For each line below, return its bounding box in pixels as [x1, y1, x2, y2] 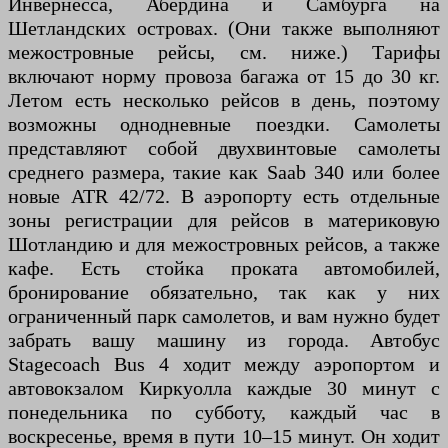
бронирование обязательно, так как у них [8, 281, 440, 304]
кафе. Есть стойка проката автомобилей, [8, 257, 440, 280]
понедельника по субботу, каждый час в [8, 401, 440, 424]
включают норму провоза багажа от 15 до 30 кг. [8, 65, 440, 88]
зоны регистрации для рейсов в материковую [8, 209, 440, 232]
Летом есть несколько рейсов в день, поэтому [8, 89, 440, 112]
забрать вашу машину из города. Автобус [8, 329, 440, 352]
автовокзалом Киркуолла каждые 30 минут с [8, 377, 440, 400]
